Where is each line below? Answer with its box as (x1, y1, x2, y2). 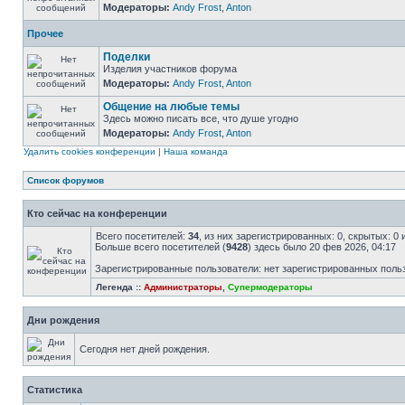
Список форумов (27, 175, 104, 185)
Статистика (27, 384, 82, 395)
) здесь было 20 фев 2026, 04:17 (248, 241, 396, 252)
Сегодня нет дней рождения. (80, 344, 210, 354)
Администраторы (144, 282, 222, 292)
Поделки (103, 51, 150, 63)
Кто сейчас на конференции (27, 208, 167, 219)
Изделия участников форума (103, 63, 237, 74)
